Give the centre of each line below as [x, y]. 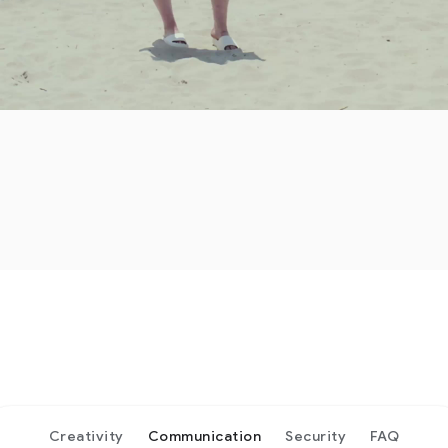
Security [315, 436]
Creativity [86, 436]
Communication [204, 436]
